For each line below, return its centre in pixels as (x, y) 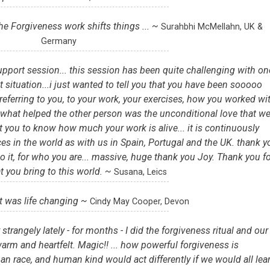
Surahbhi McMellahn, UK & (212, 27)
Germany (59, 42)
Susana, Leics (141, 172)
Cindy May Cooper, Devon (139, 202)
